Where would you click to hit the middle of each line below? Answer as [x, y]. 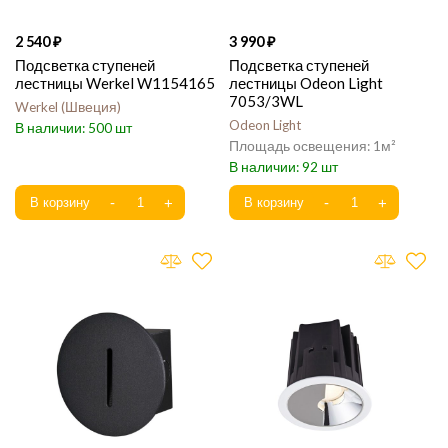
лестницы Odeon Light [306, 83]
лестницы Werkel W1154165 [115, 83]
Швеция [91, 107]
